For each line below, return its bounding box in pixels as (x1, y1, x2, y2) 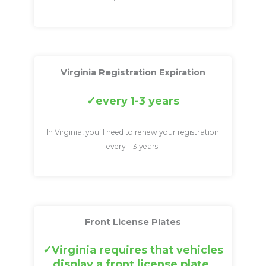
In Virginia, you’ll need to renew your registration (46, 127, 220, 137)
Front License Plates (84, 216, 181, 227)
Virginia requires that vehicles (51, 243, 223, 257)
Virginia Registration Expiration (60, 67, 205, 78)
